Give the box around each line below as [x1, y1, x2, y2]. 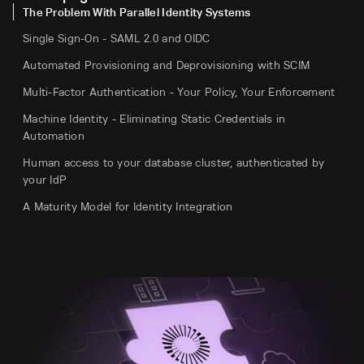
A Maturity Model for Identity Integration [23, 199, 233, 214]
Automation [23, 128, 84, 143]
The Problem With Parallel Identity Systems [23, 5, 251, 19]
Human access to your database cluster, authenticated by [23, 155, 325, 170]
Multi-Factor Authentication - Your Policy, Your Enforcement [23, 84, 336, 99]
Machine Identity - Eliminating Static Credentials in [23, 111, 286, 126]
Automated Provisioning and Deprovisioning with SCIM [23, 58, 310, 72]
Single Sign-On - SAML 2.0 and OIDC [23, 31, 210, 45]
